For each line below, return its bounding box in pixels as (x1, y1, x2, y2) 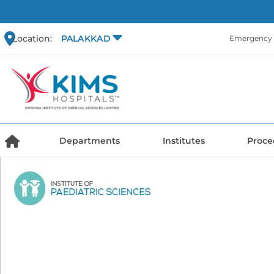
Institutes (162, 135, 205, 147)
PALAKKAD (61, 34, 111, 44)
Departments (59, 135, 120, 147)
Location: (12, 32, 52, 44)
